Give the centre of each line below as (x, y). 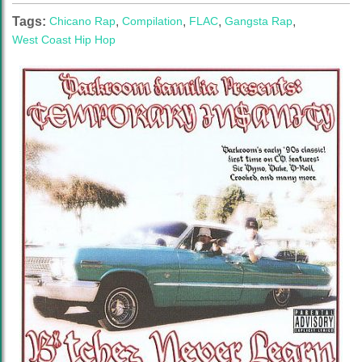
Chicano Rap (82, 21)
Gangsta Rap (259, 21)
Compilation (152, 21)
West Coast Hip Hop (64, 40)
